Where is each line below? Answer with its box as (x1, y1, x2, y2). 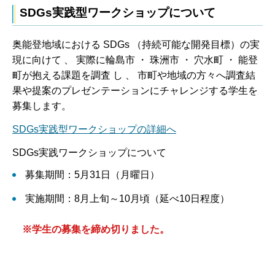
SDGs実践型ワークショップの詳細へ (12, 124, 176, 135)
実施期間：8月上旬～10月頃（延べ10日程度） (20, 193, 230, 204)
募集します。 (12, 101, 71, 112)
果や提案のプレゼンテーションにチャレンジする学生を (12, 85, 258, 96)
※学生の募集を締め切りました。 (12, 224, 169, 234)
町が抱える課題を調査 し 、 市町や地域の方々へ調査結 (12, 70, 255, 81)
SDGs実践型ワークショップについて (20, 6, 215, 20)
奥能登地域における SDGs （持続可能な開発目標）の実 (12, 39, 260, 50)
